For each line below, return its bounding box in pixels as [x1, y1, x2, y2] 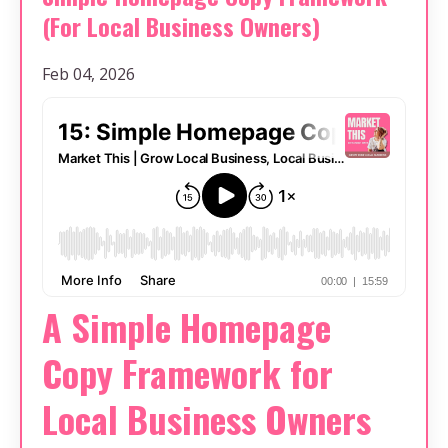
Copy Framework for [42, 346, 333, 400]
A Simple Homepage [42, 300, 331, 354]
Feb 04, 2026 [42, 63, 135, 86]
